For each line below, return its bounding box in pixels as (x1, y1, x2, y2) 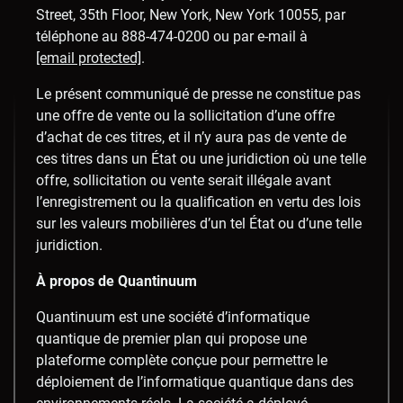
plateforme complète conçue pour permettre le (36, 351, 327, 369)
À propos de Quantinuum (36, 272, 197, 290)
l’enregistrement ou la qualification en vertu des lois (36, 193, 361, 210)
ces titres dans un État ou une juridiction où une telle (36, 149, 366, 167)
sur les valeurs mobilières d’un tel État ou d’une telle (36, 214, 362, 232)
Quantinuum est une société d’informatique (36, 308, 309, 326)
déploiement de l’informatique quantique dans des (36, 372, 354, 390)
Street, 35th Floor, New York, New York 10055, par (36, 5, 345, 23)
